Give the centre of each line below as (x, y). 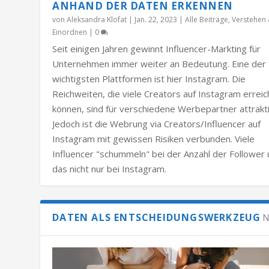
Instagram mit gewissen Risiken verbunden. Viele (154, 139)
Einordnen (70, 32)
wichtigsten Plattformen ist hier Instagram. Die (149, 79)
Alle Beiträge (207, 20)
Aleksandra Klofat (97, 20)
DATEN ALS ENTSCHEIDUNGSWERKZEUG (157, 218)
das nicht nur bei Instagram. (110, 169)
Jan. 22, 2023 (156, 20)
